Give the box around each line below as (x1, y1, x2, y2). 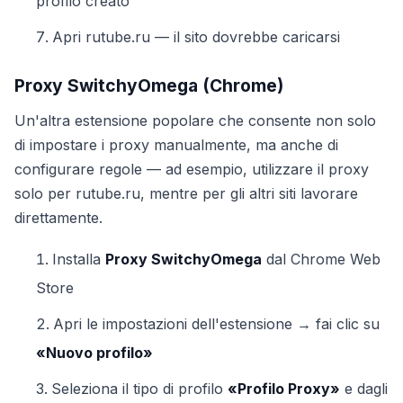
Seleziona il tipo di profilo (51, 380, 228, 398)
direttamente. (14, 209, 103, 227)
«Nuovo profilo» (36, 344, 153, 362)
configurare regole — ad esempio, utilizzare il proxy (14, 160, 369, 178)
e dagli (340, 380, 388, 398)
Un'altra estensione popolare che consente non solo (14, 112, 376, 130)
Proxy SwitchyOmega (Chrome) (14, 75, 283, 96)
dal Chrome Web (262, 250, 381, 268)
